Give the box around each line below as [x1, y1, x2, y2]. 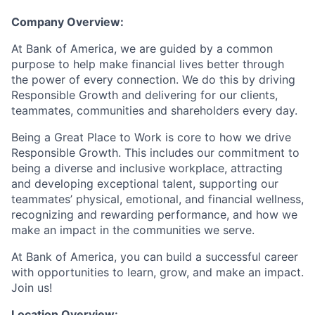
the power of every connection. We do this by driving [11, 72, 295, 86]
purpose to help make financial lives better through [11, 57, 284, 71]
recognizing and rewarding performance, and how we [11, 207, 297, 221]
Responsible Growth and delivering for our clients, [11, 88, 278, 102]
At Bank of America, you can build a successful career [11, 250, 298, 264]
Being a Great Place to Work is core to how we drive [11, 130, 291, 144]
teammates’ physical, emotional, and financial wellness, [11, 192, 304, 206]
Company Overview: [11, 15, 124, 29]
